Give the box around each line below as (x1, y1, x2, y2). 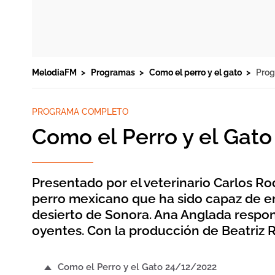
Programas (91, 68, 137, 77)
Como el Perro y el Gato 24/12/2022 (58, 261, 217, 273)
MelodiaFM (32, 68, 79, 77)
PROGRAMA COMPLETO (32, 107, 128, 117)
